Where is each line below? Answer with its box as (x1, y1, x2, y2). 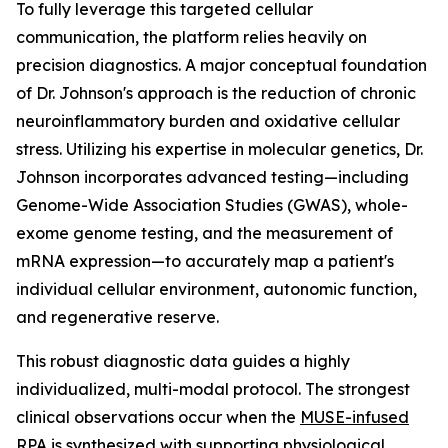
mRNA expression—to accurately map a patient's (16, 251, 394, 272)
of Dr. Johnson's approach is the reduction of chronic (16, 83, 416, 104)
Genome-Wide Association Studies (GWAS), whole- (16, 195, 408, 216)
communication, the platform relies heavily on (16, 27, 367, 48)
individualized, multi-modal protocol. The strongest (16, 379, 410, 400)
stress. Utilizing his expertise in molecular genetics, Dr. (16, 139, 423, 160)
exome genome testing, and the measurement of (16, 223, 393, 244)
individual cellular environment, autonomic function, (16, 279, 417, 300)
